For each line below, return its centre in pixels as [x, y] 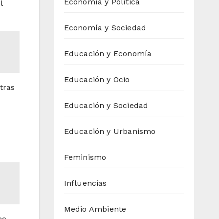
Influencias [85, 183]
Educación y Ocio [97, 80]
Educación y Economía [108, 54]
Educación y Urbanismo [110, 131]
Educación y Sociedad [106, 106]
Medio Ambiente [95, 209]
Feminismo [85, 157]
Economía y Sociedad [105, 28]
